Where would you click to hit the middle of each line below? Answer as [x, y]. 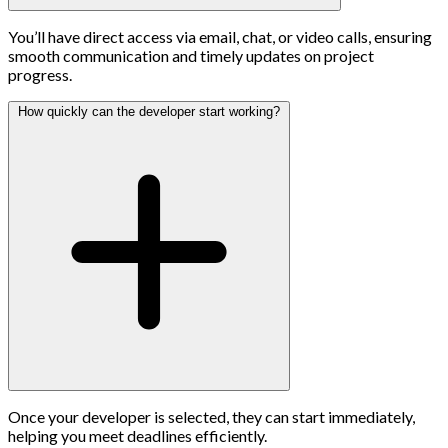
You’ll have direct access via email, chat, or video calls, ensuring [220, 36]
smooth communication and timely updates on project [191, 55]
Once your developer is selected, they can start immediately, [211, 416]
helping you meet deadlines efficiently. [137, 435]
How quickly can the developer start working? [149, 111]
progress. [40, 74]
